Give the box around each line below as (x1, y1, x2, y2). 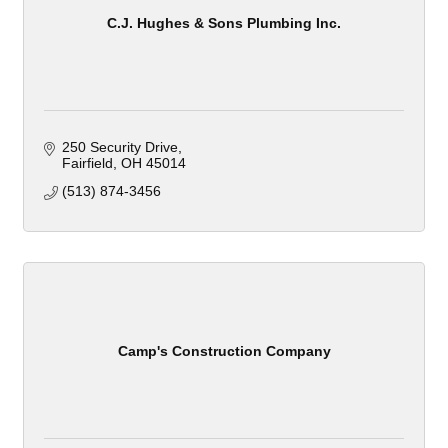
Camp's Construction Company (117, 342, 331, 359)
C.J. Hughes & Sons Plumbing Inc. (107, 14, 341, 31)
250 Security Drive (61, 139, 178, 156)
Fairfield (61, 155, 113, 172)
